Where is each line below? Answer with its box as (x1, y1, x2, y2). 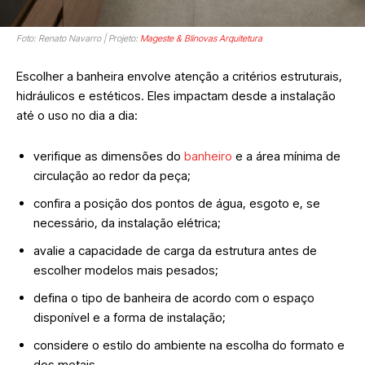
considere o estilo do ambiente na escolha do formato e (33, 336, 345, 353)
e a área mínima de (232, 147, 341, 164)
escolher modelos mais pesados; (33, 262, 222, 278)
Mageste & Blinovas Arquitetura (140, 32, 262, 44)
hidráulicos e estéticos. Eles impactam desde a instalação (16, 87, 336, 103)
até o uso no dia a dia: (16, 107, 138, 123)
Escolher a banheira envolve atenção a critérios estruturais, (16, 68, 342, 84)
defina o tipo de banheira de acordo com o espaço (33, 289, 314, 306)
